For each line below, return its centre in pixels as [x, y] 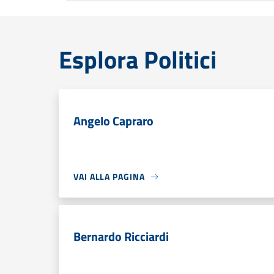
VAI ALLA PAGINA [109, 176]
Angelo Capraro [113, 121]
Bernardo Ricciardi [121, 236]
